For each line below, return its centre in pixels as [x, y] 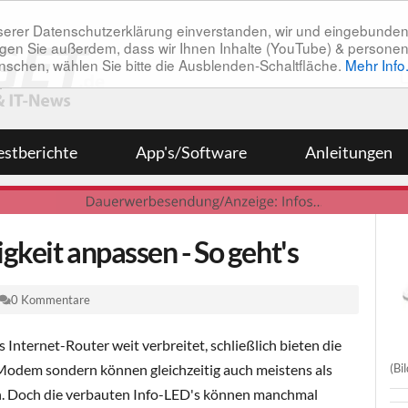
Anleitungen [349, 152]
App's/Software [191, 152]
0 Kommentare [51, 300]
